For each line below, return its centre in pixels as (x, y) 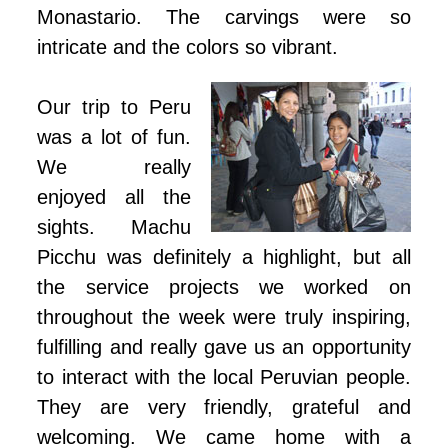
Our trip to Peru (114, 107)
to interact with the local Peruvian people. (224, 377)
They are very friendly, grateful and (224, 407)
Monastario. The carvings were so (224, 17)
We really (114, 167)
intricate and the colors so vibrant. (191, 47)
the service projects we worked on (224, 287)
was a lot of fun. (114, 137)
